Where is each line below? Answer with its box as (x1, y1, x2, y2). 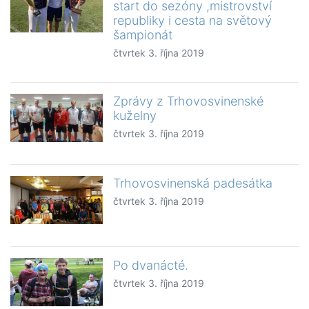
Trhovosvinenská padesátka (113, 176, 273, 191)
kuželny (113, 108, 157, 123)
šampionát (113, 28, 173, 43)
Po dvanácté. (113, 258, 189, 273)
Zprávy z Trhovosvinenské (113, 94, 264, 109)
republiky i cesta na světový (113, 13, 272, 28)
